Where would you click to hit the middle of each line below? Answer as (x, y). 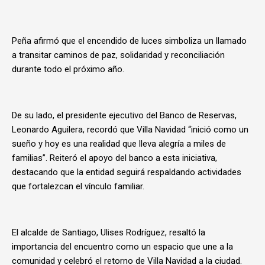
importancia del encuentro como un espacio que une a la (122, 247)
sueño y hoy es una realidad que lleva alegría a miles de (119, 144)
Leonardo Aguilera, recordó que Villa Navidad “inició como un (130, 130)
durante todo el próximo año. (68, 69)
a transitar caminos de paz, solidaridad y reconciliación (118, 55)
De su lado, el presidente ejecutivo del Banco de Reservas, (124, 115)
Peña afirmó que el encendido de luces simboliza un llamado (129, 41)
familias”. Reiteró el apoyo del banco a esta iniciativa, (114, 158)
